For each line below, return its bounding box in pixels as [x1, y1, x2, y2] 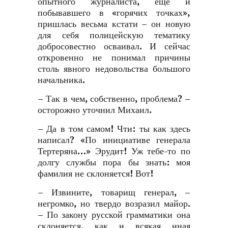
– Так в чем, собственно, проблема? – [38, 94, 190, 104]
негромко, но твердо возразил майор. [38, 198, 190, 209]
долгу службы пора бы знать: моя [38, 157, 190, 168]
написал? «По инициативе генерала [38, 135, 190, 146]
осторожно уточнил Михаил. [38, 105, 152, 116]
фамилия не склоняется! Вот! [38, 168, 153, 179]
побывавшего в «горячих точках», [38, 8, 190, 18]
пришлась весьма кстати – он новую [38, 19, 190, 30]
